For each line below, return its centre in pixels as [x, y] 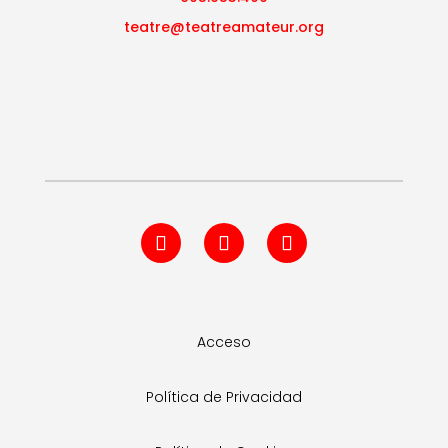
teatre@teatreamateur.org [223, 27]
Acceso [223, 342]
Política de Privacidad [223, 397]
